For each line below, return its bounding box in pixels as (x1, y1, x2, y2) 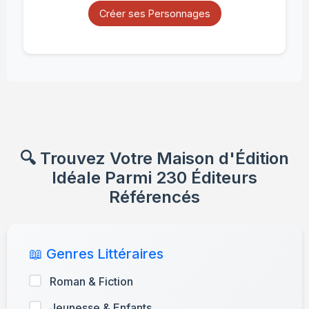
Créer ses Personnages (99, 7, 210, 19)
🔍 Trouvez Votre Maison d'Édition (20, 148, 289, 169)
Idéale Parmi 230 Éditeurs (52, 168, 257, 188)
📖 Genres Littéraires (29, 246, 163, 263)
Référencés (109, 187, 200, 208)
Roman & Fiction (50, 275, 133, 289)
